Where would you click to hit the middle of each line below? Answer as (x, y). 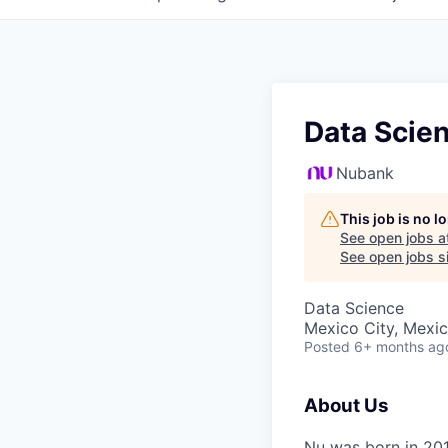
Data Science (354, 308)
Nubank (365, 173)
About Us (346, 405)
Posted (327, 346)
